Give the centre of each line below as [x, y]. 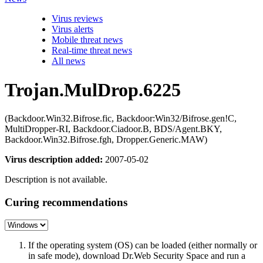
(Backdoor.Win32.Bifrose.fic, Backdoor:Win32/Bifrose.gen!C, [121, 118]
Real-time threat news [92, 50]
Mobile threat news [87, 40]
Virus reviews [77, 19]
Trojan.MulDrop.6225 [93, 90]
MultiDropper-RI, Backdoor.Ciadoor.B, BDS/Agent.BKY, [113, 129]
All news [68, 61]
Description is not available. [56, 179]
